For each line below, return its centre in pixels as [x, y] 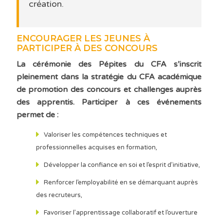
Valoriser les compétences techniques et [105, 135]
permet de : [37, 115]
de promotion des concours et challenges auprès [109, 90]
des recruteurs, [59, 195]
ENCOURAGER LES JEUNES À [83, 39]
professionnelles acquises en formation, [96, 148]
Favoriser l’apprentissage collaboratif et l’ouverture [120, 213]
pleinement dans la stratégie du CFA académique [109, 77]
